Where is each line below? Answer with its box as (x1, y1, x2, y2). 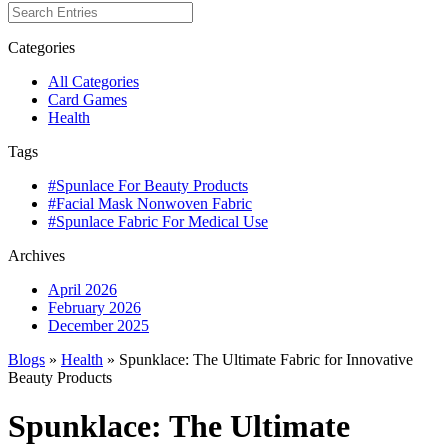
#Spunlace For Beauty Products (48, 176, 248, 194)
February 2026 (48, 298, 141, 316)
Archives (8, 246, 65, 264)
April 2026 (48, 280, 117, 298)
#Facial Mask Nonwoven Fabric (48, 194, 252, 212)
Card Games (48, 90, 127, 108)
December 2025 (48, 316, 149, 334)
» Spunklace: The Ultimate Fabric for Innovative (103, 350, 413, 368)
